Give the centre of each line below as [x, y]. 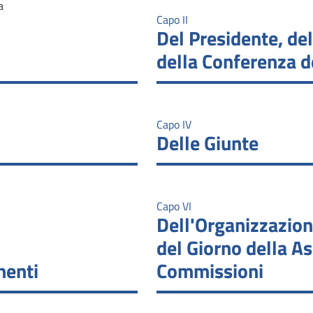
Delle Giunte [208, 143]
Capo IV [174, 124]
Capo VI [174, 206]
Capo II [172, 19]
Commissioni [210, 270]
